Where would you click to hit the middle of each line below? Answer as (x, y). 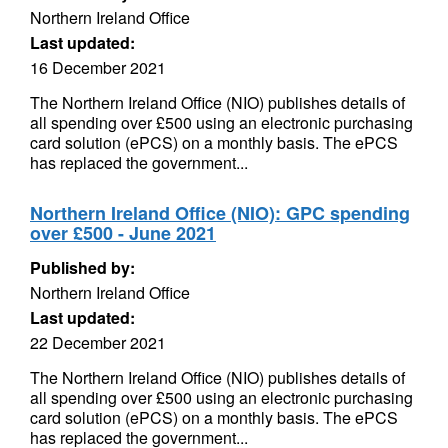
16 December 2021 (98, 67)
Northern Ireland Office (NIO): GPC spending (220, 213)
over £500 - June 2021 (123, 233)
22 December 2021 (98, 342)
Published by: (82, 267)
